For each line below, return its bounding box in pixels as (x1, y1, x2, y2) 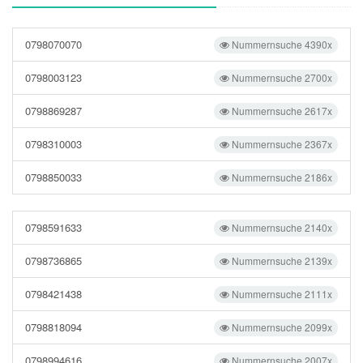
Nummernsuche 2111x (229, 287, 332, 301)
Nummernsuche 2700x (229, 70, 332, 84)
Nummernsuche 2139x (229, 254, 332, 267)
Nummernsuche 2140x (229, 220, 332, 234)
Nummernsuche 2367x (229, 137, 332, 151)
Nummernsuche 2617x (229, 104, 332, 117)
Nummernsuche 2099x (229, 320, 332, 334)
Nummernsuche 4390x (229, 37, 332, 51)
